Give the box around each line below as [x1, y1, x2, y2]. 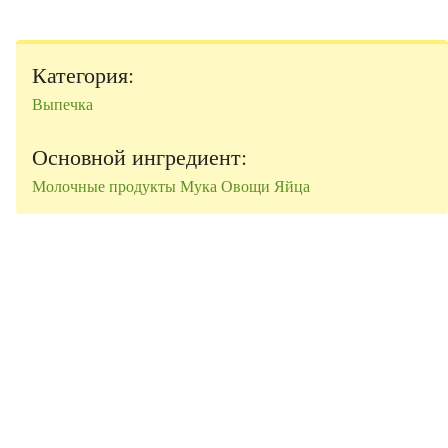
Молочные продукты [32, 175, 176, 197]
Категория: [32, 59, 134, 90]
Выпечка [32, 93, 93, 115]
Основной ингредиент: [32, 141, 247, 172]
